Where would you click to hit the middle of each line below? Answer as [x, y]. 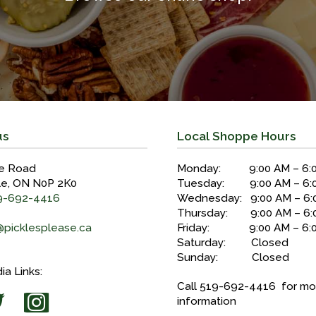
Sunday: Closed [233, 257]
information [207, 301]
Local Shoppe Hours [237, 136]
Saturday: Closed [233, 242]
